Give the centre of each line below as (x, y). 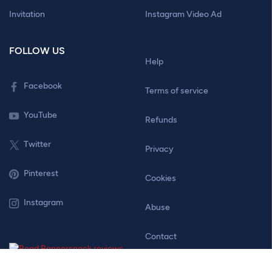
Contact (161, 236)
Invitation (27, 14)
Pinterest (41, 173)
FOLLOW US (37, 51)
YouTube (40, 115)
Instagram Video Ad (183, 14)
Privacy (159, 149)
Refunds (161, 120)
